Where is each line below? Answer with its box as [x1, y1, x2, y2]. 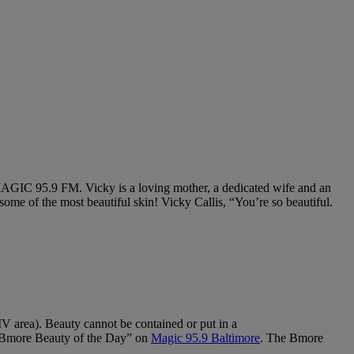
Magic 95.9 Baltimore [151, 331, 260, 345]
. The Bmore [260, 331, 323, 345]
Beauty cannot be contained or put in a [45, 317, 237, 331]
